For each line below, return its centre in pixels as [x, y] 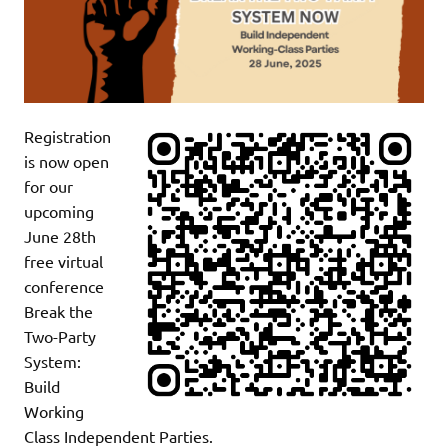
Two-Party [60, 336]
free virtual [63, 261]
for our [48, 186]
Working [54, 411]
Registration [67, 136]
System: [52, 361]
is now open [66, 161]
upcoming [59, 211]
